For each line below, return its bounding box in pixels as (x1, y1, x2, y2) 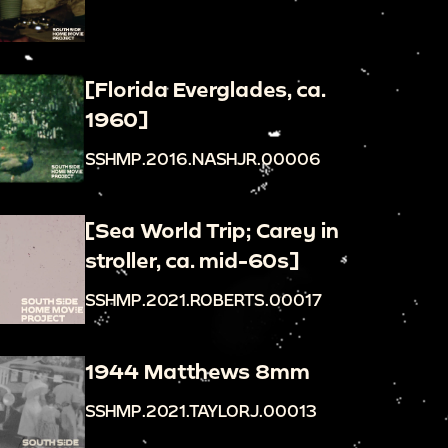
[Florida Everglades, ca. (84, 76, 325, 101)
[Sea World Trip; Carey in (84, 218, 339, 242)
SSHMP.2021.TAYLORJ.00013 (84, 401, 317, 421)
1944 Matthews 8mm (84, 359, 310, 384)
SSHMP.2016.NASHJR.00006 (84, 148, 321, 168)
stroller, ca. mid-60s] (84, 248, 299, 272)
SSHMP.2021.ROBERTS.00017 (84, 290, 322, 309)
